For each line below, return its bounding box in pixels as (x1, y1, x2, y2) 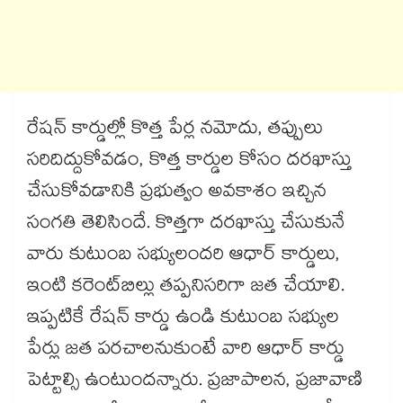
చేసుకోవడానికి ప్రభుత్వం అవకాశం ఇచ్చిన (27, 177, 327, 210)
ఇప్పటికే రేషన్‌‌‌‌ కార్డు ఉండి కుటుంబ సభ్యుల (27, 303, 339, 336)
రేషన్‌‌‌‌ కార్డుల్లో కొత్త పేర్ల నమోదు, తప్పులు (27, 114, 323, 148)
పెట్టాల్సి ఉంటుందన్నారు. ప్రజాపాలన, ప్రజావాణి (27, 366, 363, 399)
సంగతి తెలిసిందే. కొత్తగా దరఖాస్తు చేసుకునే (27, 209, 345, 242)
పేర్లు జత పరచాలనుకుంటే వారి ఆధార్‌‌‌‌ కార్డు (27, 335, 345, 368)
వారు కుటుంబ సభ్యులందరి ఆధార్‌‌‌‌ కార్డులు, (27, 240, 340, 273)
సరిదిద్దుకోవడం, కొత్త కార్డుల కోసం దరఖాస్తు (27, 146, 352, 179)
